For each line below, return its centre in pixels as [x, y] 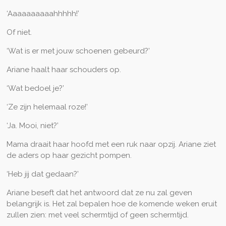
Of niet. [19, 33]
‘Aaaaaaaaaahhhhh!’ [43, 14]
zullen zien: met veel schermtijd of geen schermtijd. [97, 215]
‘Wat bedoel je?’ [35, 89]
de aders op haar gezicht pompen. [69, 156]
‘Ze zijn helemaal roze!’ [47, 107]
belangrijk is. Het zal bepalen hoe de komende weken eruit [111, 204]
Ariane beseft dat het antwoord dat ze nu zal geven [99, 193]
